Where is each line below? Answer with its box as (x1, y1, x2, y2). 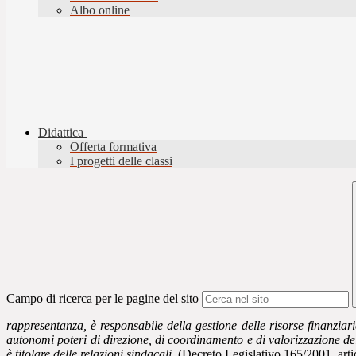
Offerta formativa (70, 140, 157, 154)
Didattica (38, 126, 83, 140)
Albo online (70, 3, 130, 17)
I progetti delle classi (70, 154, 172, 168)
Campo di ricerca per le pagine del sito (6, 292, 199, 306)
